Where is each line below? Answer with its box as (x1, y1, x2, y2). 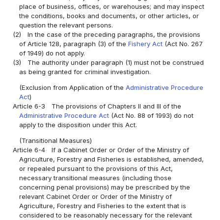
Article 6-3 (13, 102, 46, 110)
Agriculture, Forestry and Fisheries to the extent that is (19, 201, 187, 210)
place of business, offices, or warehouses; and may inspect (19, 2, 205, 10)
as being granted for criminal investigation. (19, 67, 151, 76)
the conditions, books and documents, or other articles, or (19, 11, 199, 20)
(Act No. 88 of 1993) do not (109, 111, 194, 119)
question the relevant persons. (19, 21, 113, 29)
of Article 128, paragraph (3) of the (19, 39, 129, 48)
